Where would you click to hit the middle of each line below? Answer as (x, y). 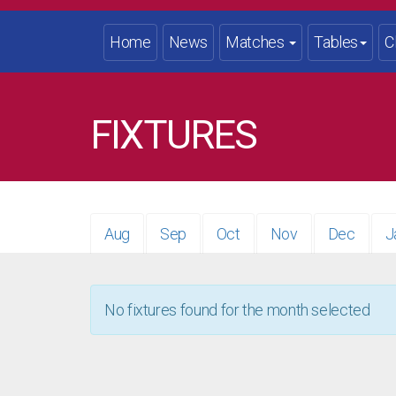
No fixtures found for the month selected (237, 310)
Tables (336, 42)
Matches (257, 42)
